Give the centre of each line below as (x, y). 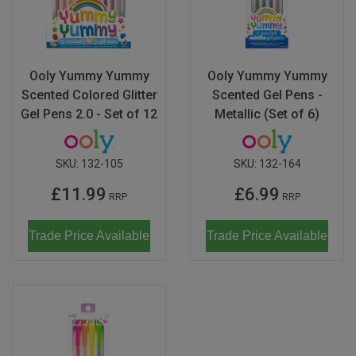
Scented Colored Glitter (89, 95)
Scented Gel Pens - (267, 95)
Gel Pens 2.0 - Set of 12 (89, 114)
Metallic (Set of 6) (267, 114)
